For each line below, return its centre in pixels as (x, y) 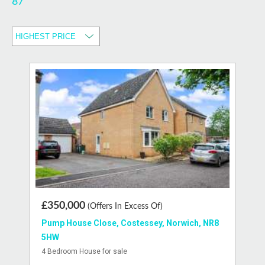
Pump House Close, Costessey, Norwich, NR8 (130, 223)
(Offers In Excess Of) (125, 207)
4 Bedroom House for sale (84, 252)
